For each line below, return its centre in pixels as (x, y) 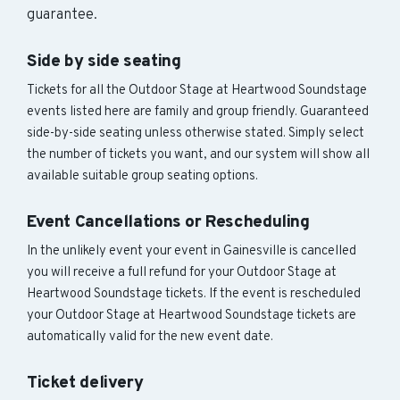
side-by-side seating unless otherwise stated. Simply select (196, 133)
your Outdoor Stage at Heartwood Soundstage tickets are (192, 316)
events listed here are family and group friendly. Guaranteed (198, 112)
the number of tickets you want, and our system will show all (198, 155)
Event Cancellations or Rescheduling (168, 222)
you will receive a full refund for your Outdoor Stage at (182, 273)
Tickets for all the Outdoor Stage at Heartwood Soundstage (197, 91)
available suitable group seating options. (142, 176)
